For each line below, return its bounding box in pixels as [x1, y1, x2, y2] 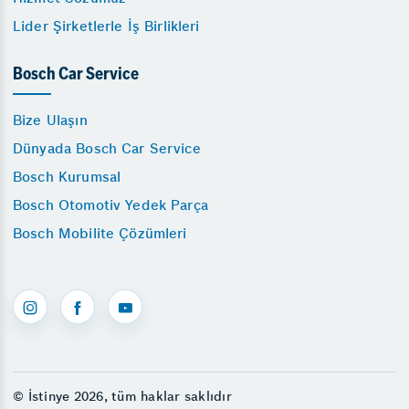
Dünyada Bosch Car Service [13, 140, 201, 157]
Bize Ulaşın [13, 111, 88, 129]
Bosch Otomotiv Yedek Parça [13, 196, 208, 214]
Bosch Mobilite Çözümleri [13, 225, 187, 242]
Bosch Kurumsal [13, 168, 121, 185]
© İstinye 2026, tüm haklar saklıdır [13, 388, 232, 404]
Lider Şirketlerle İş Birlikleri [13, 17, 200, 35]
